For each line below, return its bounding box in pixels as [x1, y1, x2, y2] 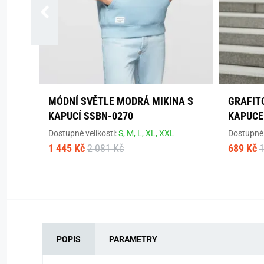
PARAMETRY [109, 234, 157, 244]
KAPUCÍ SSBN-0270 [48, 109, 133, 122]
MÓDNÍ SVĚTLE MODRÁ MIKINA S [48, 94, 193, 107]
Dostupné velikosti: [48, 128, 118, 138]
